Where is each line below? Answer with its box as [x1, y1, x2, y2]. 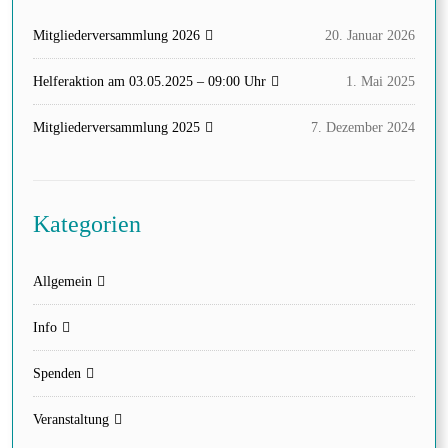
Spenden [33, 366, 81, 382]
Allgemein [33, 274, 92, 290]
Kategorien [33, 211, 141, 238]
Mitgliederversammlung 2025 [33, 120, 200, 136]
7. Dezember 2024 [311, 120, 415, 136]
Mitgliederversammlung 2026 [33, 28, 200, 44]
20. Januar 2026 [325, 28, 415, 44]
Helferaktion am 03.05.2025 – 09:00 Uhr [33, 74, 266, 90]
